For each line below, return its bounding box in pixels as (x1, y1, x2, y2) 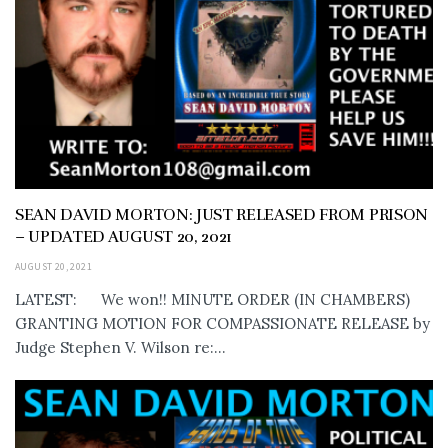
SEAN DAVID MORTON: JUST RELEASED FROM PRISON (15, 204, 428, 225)
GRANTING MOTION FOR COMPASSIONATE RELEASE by (15, 313, 430, 333)
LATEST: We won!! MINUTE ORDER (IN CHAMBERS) (15, 289, 410, 309)
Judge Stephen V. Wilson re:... (15, 337, 226, 357)
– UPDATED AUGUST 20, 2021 (15, 226, 232, 247)
